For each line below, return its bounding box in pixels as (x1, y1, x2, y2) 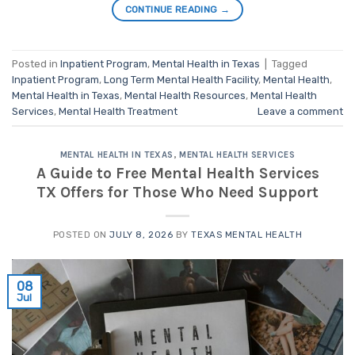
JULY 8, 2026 (109, 229, 174, 240)
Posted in (12, 57, 60, 70)
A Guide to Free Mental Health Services (36, 163, 319, 182)
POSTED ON (52, 229, 110, 240)
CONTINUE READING (124, 4, 220, 16)
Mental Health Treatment (59, 105, 177, 117)
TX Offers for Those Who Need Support (36, 182, 319, 201)
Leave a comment (258, 105, 343, 117)
